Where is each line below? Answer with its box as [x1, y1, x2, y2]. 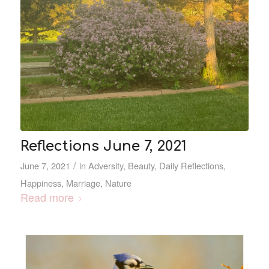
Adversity [88, 159, 123, 172]
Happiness [20, 177, 61, 190]
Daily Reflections [159, 159, 223, 172]
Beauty [127, 159, 154, 172]
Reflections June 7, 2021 [20, 138, 187, 154]
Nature [104, 177, 131, 190]
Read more [20, 189, 74, 205]
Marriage [65, 177, 100, 190]
